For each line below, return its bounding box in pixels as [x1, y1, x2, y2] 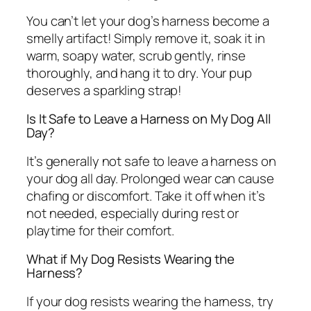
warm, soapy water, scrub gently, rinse [26, 46, 246, 65]
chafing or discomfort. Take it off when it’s [26, 186, 265, 205]
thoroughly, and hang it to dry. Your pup [26, 63, 252, 82]
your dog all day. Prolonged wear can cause [26, 169, 274, 187]
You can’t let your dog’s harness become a [26, 11, 269, 30]
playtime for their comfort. [26, 221, 175, 239]
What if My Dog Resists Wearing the [26, 250, 235, 269]
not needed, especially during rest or [26, 203, 239, 222]
